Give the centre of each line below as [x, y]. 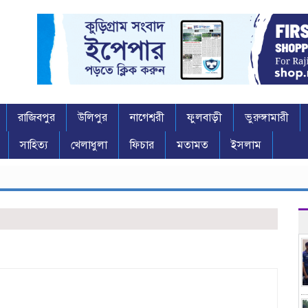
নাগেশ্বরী [147, 118]
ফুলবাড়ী [205, 118]
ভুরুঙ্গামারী [267, 118]
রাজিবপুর [36, 118]
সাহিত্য [34, 145]
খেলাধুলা [89, 145]
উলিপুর [92, 118]
